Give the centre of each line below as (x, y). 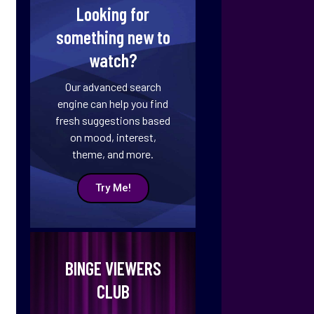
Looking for (113, 14)
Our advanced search (113, 87)
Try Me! (113, 188)
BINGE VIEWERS (113, 268)
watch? (113, 60)
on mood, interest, (113, 137)
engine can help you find (113, 103)
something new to (113, 37)
